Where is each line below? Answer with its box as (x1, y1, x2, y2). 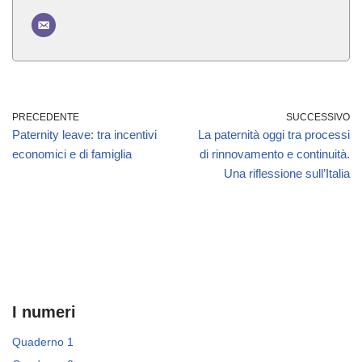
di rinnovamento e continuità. (200, 147, 350, 161)
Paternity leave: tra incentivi (12, 128, 157, 141)
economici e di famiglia (12, 147, 132, 161)
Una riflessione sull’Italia (224, 166, 350, 180)
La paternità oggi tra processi (198, 128, 350, 141)
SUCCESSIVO (286, 112, 350, 123)
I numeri (12, 303, 76, 321)
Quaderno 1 (12, 336, 74, 348)
